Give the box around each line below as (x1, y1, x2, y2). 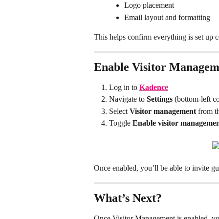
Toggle (109, 119, 132, 128)
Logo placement (124, 1, 174, 10)
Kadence (139, 83, 168, 91)
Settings (147, 95, 173, 104)
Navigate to (109, 95, 147, 104)
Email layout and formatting (124, 13, 210, 22)
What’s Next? (94, 191, 162, 204)
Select (109, 107, 130, 115)
